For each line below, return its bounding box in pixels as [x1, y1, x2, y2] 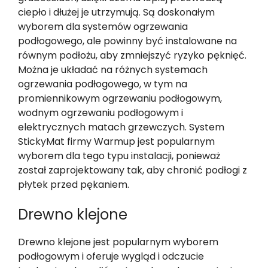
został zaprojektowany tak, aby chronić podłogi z [18, 163, 247, 177]
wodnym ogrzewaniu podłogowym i [18, 105, 183, 120]
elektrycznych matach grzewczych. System [18, 120, 224, 134]
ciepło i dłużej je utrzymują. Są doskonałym [18, 5, 215, 19]
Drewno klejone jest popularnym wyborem [18, 234, 218, 249]
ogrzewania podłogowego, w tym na [18, 77, 187, 91]
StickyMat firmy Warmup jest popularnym [18, 134, 215, 148]
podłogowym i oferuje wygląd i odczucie [18, 249, 204, 263]
